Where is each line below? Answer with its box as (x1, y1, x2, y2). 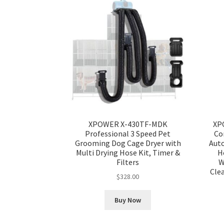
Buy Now (114, 195, 141, 205)
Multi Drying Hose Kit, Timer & (75, 147, 180, 157)
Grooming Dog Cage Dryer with (74, 137, 181, 148)
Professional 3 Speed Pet (85, 128, 171, 138)
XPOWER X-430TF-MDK (88, 118, 167, 129)
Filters (116, 156, 139, 167)
